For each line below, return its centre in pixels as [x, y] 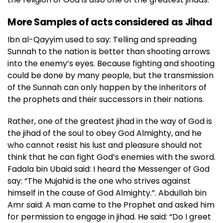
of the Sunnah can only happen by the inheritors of [107, 87]
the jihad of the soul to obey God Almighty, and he [105, 133]
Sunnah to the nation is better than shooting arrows [109, 51]
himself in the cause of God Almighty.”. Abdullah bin [107, 193]
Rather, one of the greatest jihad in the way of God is [110, 121]
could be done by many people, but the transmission [111, 75]
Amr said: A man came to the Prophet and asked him [111, 205]
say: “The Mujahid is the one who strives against [99, 181]
